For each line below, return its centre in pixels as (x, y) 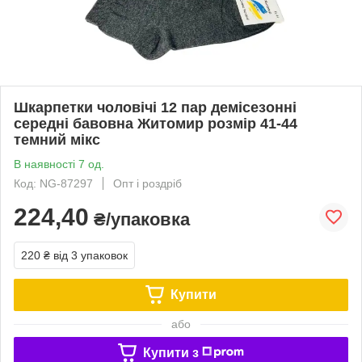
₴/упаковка (139, 219)
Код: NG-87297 (53, 183)
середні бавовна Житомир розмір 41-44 (156, 123)
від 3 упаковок (90, 255)
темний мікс (57, 139)
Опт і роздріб (147, 183)
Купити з (170, 352)
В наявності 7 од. (59, 164)
